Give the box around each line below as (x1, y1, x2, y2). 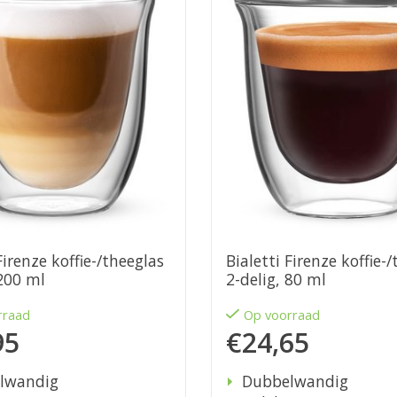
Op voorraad (243, 306, 320, 324)
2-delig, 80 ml (226, 269, 327, 291)
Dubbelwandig (241, 370, 348, 393)
